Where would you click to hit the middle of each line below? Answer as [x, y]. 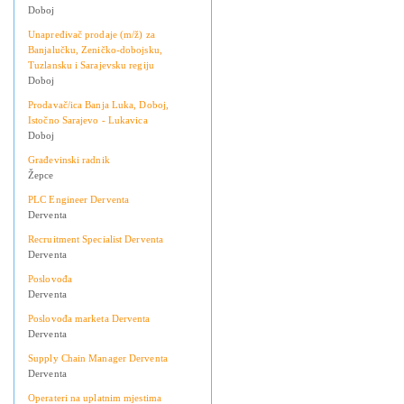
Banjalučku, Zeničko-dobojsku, [95, 50]
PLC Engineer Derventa [79, 200]
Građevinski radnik [69, 160]
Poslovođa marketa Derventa [89, 319]
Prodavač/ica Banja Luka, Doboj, [99, 105]
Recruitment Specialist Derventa [96, 239]
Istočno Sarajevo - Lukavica [88, 120]
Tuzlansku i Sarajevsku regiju [91, 65]
